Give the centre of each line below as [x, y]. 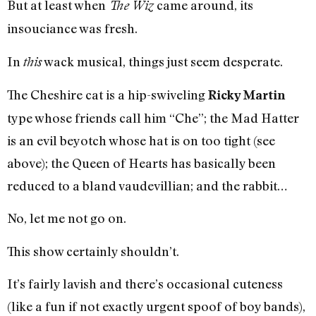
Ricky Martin [247, 95]
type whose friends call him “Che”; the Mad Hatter [153, 118]
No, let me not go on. [67, 218]
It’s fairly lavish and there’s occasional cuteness [145, 284]
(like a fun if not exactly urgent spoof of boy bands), [156, 306]
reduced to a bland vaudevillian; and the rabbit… [147, 186]
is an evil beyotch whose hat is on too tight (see [141, 141]
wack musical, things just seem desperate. [162, 61]
